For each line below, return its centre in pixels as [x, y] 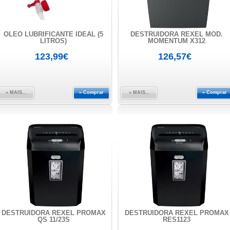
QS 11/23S [53, 219]
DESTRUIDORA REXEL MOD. [177, 34]
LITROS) [53, 41]
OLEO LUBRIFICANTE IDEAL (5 [53, 34]
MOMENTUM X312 [177, 41]
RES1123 [177, 219]
